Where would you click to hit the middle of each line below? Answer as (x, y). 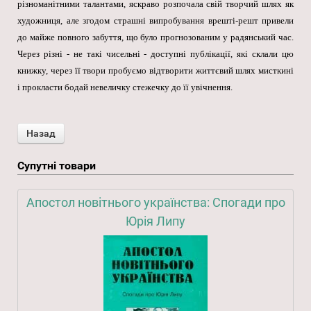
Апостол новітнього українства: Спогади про (155, 203)
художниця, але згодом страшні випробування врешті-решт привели (155, 21)
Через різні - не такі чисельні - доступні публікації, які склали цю (155, 54)
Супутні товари (57, 166)
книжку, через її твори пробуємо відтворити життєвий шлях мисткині (155, 71)
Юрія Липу (155, 221)
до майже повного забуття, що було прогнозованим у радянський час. (155, 37)
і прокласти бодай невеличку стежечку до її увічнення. (125, 87)
